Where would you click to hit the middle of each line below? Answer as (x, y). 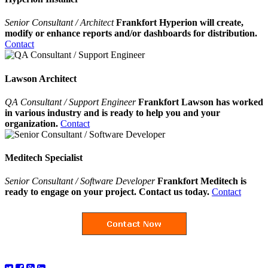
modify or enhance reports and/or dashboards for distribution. (131, 33)
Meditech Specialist (44, 158)
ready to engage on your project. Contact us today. (107, 192)
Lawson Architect (41, 78)
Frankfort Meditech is (202, 181)
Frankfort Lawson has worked (201, 102)
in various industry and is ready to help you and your (112, 112)
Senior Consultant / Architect (60, 23)
